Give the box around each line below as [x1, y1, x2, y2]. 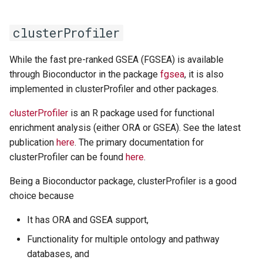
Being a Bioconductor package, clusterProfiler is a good [9, 175, 237, 187]
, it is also [184, 68, 224, 80]
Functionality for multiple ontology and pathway [27, 233, 220, 245]
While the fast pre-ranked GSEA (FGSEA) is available [9, 53, 224, 65]
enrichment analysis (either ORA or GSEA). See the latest [9, 122, 241, 133]
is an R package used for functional [68, 107, 214, 119]
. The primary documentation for [75, 136, 204, 148]
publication [9, 136, 56, 148]
